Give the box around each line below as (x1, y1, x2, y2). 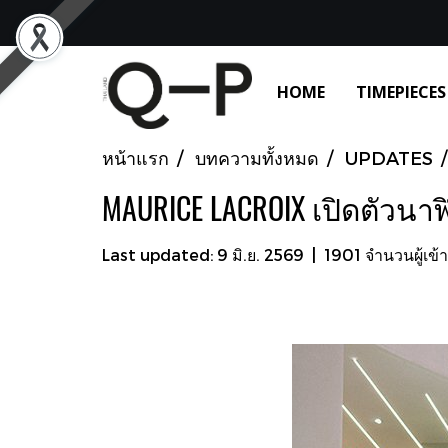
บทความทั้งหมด (195, 146, 319, 168)
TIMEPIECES (356, 81, 446, 103)
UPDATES (345, 146, 433, 168)
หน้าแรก (102, 146, 169, 168)
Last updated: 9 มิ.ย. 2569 (102, 244, 304, 264)
